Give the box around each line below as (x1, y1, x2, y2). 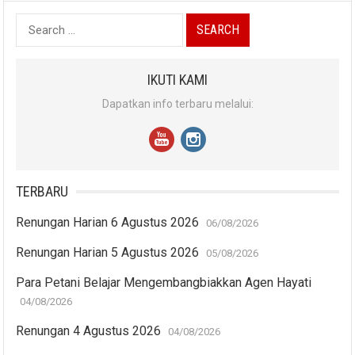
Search (15, 15, 54, 31)
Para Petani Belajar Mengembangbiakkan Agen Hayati (16, 274, 312, 290)
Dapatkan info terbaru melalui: (101, 97, 254, 110)
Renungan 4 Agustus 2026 (16, 323, 162, 338)
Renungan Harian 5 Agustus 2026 (16, 244, 200, 260)
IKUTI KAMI (147, 71, 208, 88)
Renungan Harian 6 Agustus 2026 (16, 214, 200, 230)
